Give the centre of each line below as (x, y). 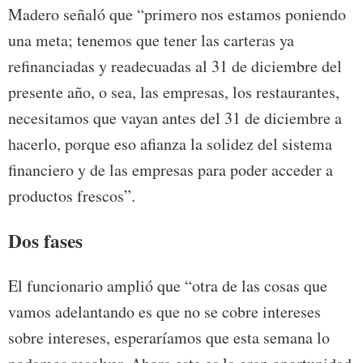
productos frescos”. (72, 196)
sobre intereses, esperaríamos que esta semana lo (169, 337)
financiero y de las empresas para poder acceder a (171, 170)
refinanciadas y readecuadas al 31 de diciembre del (175, 66)
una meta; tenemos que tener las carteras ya (151, 41)
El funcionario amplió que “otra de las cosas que (168, 285)
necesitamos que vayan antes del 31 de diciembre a (175, 118)
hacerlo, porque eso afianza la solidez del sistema (170, 144)
